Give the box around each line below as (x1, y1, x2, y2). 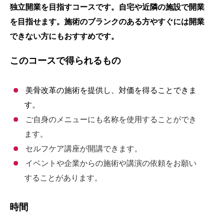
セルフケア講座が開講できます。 (25, 145, 142, 153)
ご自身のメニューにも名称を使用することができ (25, 115, 197, 124)
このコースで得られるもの (10, 55, 121, 66)
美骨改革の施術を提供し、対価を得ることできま (25, 86, 197, 94)
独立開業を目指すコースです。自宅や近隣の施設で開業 (10, 3, 204, 11)
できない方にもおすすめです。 (10, 32, 119, 40)
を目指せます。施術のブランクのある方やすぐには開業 (10, 18, 204, 26)
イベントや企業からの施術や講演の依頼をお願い (25, 159, 197, 167)
